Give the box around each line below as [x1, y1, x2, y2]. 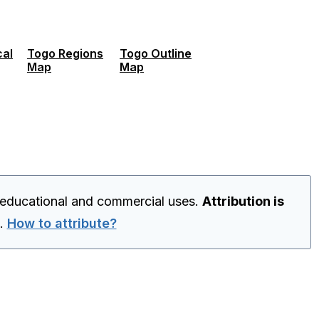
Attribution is [202, 193, 284, 209]
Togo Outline [120, 46, 192, 61]
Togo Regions [27, 46, 103, 61]
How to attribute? [6, 215, 117, 231]
